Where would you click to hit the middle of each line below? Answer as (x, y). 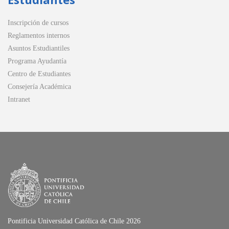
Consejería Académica (39, 87)
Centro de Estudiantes (39, 74)
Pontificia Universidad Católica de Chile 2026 (74, 221)
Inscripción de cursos (38, 23)
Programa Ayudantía (37, 61)
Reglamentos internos (39, 36)
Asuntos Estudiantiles (39, 49)
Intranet (19, 100)
